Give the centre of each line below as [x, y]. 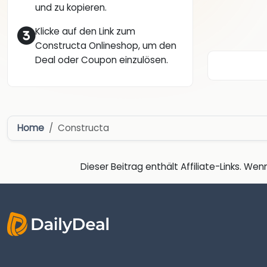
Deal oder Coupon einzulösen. [102, 60]
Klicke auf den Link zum [85, 32]
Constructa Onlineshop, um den [106, 46]
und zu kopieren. [71, 8]
